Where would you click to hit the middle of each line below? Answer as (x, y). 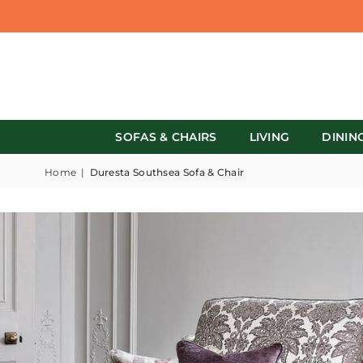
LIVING (269, 137)
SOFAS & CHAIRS (166, 137)
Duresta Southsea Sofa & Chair (167, 172)
